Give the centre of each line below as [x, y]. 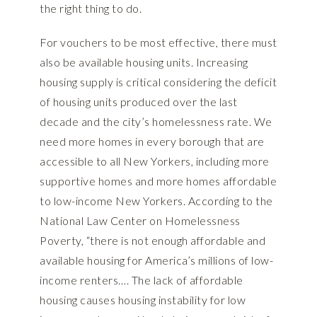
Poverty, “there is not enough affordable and [152, 241]
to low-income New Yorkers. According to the [156, 201]
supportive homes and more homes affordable [158, 181]
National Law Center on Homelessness [140, 221]
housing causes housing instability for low [143, 300]
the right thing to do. [91, 8]
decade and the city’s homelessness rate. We [156, 122]
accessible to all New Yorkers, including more [155, 161]
